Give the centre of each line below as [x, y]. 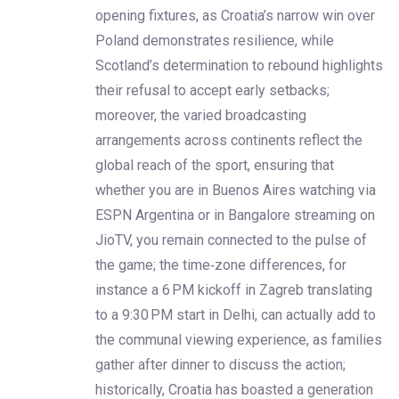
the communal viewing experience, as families [239, 339]
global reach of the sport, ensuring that [215, 165]
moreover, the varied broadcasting [201, 115]
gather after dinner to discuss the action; [220, 364]
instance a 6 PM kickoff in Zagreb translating [234, 289]
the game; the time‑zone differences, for [221, 265]
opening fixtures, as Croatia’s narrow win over [235, 15]
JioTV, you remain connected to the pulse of [231, 240]
